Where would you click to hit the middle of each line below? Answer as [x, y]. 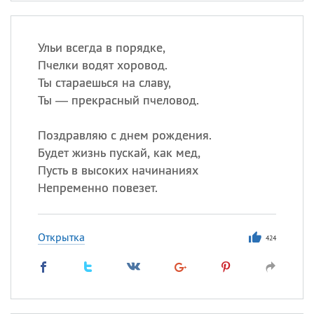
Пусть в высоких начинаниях [118, 170]
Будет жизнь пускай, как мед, [119, 152]
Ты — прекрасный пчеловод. [118, 100]
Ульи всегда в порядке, [101, 47]
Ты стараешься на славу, [104, 82]
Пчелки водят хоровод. [102, 65]
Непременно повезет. [97, 187]
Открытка [61, 237]
